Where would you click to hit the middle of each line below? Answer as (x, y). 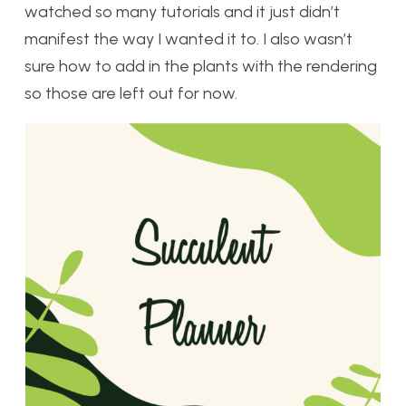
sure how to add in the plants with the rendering (201, 66)
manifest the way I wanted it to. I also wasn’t (188, 39)
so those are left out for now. (131, 93)
